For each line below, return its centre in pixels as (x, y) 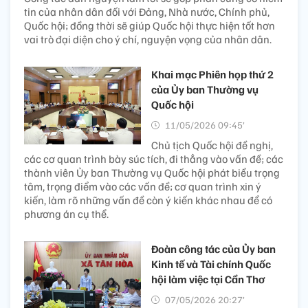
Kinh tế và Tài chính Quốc (211, 264)
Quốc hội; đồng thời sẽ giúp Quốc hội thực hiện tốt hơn (150, 25)
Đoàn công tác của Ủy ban (213, 249)
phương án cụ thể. (66, 213)
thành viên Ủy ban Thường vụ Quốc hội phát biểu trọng (152, 172)
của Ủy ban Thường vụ (205, 89)
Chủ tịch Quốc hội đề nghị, (212, 145)
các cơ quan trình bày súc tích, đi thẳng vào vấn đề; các (154, 158)
